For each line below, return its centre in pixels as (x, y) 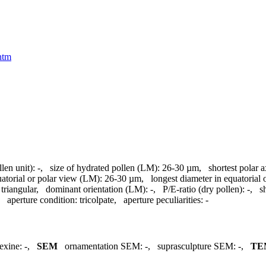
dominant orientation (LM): (97, 189)
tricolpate (97, 199)
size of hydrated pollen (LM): (105, 167)
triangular (19, 189)
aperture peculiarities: (163, 199)
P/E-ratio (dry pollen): (204, 189)
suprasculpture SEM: (197, 246)
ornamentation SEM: (104, 246)
